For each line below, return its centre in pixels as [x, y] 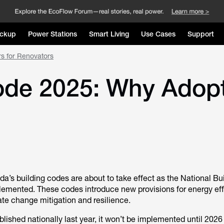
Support [200, 34]
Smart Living [109, 34]
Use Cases [158, 34]
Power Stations [52, 34]
